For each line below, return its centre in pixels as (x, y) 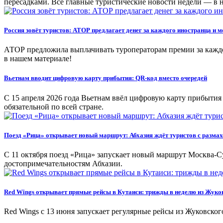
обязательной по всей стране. (54, 107)
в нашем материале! (38, 59)
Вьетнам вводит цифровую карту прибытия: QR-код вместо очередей (106, 78)
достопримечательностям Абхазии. (63, 164)
